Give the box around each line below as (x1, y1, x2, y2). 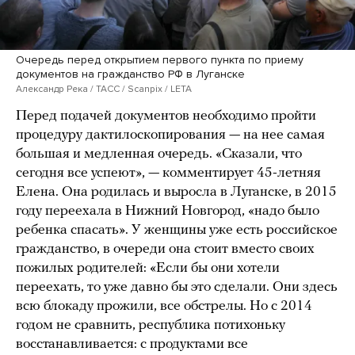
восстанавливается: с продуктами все (16, 337, 248, 353)
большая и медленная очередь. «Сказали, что (16, 147, 302, 162)
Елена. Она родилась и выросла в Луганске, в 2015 (16, 185, 337, 200)
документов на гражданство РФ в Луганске (16, 67, 245, 82)
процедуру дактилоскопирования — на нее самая (16, 128, 325, 143)
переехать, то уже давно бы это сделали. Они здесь (16, 280, 338, 296)
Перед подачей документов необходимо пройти (16, 109, 316, 124)
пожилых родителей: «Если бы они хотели (16, 261, 280, 277)
